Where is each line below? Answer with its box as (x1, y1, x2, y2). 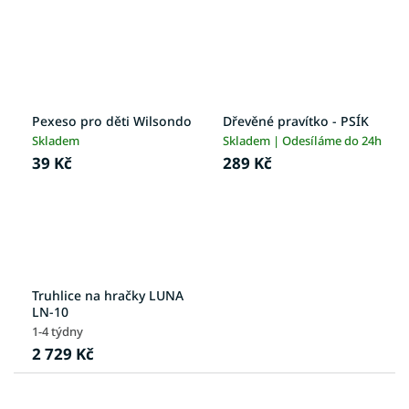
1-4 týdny (32, 322, 83, 340)
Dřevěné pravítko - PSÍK (223, 111, 369, 130)
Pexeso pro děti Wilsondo (32, 111, 192, 130)
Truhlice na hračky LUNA (32, 286, 184, 304)
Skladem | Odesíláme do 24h (223, 131, 382, 149)
